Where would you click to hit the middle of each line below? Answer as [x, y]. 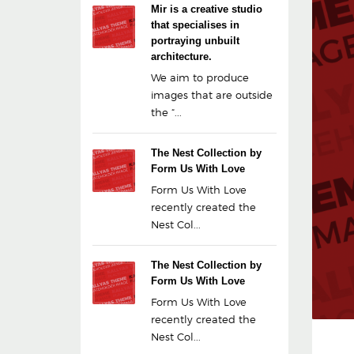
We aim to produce [200, 77]
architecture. [181, 56]
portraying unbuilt [195, 41]
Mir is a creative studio [207, 9]
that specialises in [195, 25]
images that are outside [212, 95]
